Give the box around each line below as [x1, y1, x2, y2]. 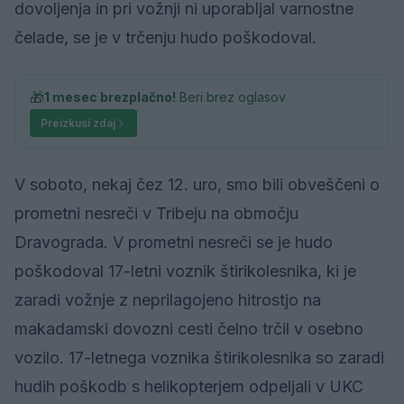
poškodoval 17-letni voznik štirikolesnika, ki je [14, 262, 356, 281]
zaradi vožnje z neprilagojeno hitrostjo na [14, 290, 321, 310]
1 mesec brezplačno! [44, 89, 176, 106]
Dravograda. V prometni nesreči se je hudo [14, 233, 333, 252]
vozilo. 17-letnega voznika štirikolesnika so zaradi [14, 348, 384, 368]
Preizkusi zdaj [41, 116, 115, 131]
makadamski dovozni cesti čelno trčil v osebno [14, 319, 363, 339]
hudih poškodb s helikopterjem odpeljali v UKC [14, 377, 363, 397]
